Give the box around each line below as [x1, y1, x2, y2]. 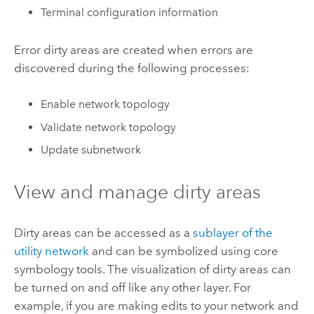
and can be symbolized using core [88, 243, 278, 258]
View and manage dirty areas [13, 179, 261, 203]
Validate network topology [41, 120, 177, 134]
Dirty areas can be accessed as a [13, 225, 193, 240]
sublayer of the [192, 225, 273, 240]
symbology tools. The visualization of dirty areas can [13, 261, 291, 276]
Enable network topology [41, 97, 170, 111]
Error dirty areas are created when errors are [13, 42, 253, 57]
